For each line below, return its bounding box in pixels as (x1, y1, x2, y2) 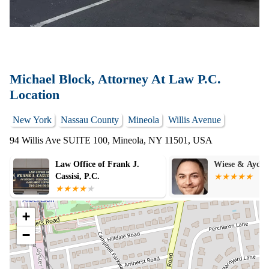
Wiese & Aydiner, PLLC (55, 160, 144, 169)
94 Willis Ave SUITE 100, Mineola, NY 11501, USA (10, 135, 213, 145)
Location (10, 87, 59, 102)
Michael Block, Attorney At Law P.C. (10, 71, 221, 86)
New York (13, 115, 52, 125)
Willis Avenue (168, 115, 221, 125)
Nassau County (61, 115, 119, 125)
